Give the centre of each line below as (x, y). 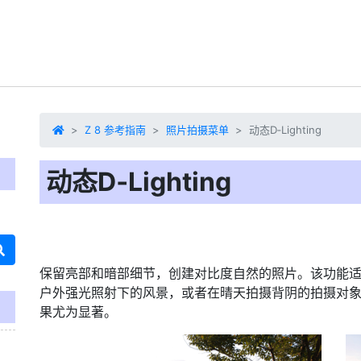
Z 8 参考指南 (115, 130)
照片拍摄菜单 (197, 130)
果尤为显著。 (78, 312)
